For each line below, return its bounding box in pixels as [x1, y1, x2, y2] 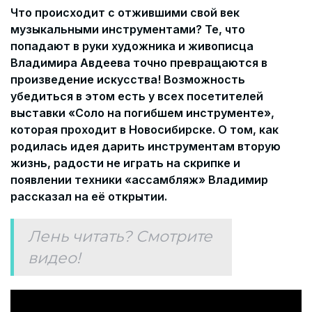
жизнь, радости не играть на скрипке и [10, 156, 240, 170]
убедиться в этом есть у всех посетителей [10, 89, 263, 103]
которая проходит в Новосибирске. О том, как [10, 123, 279, 136]
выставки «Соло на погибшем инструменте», [10, 106, 274, 120]
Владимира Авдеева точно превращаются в [10, 56, 267, 70]
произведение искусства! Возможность [10, 72, 245, 86]
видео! [28, 249, 81, 267]
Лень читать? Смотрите [28, 227, 212, 246]
